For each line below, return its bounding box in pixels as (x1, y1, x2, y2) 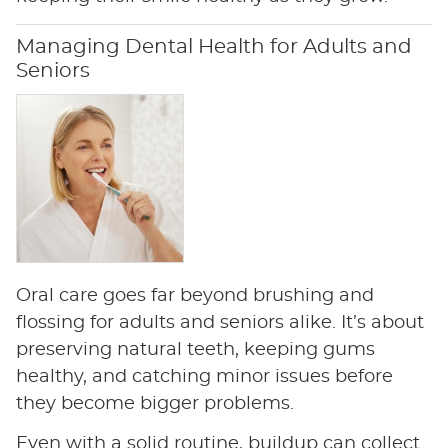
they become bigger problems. (15, 394, 294, 413)
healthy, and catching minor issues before (15, 367, 393, 386)
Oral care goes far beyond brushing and (15, 286, 374, 305)
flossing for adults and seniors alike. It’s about (15, 313, 424, 332)
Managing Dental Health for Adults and (15, 37, 412, 58)
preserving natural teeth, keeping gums (15, 340, 375, 359)
